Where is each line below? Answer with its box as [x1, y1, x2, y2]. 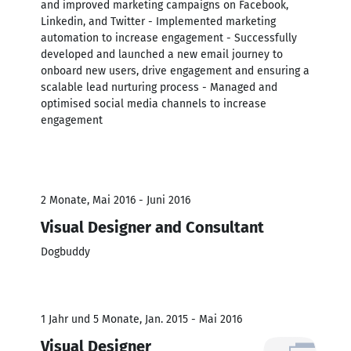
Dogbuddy [41, 244, 90, 259]
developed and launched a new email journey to [41, 47, 283, 61]
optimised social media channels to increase [41, 96, 266, 110]
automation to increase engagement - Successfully [41, 31, 297, 45]
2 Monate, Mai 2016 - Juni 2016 [41, 193, 190, 207]
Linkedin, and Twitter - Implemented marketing [41, 14, 276, 28]
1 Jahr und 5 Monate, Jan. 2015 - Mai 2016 [41, 312, 242, 326]
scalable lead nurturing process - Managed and [41, 80, 277, 94]
